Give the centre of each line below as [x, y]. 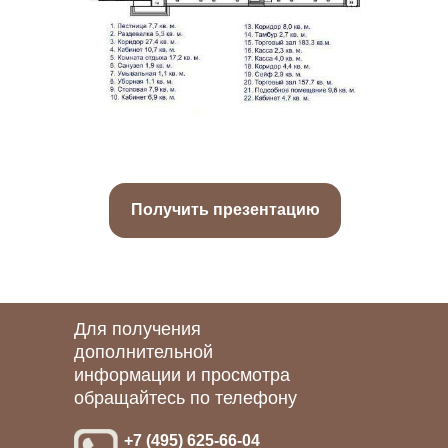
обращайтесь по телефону [185, 398]
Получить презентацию [225, 209]
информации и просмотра [182, 375]
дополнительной [143, 352]
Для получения [137, 329]
